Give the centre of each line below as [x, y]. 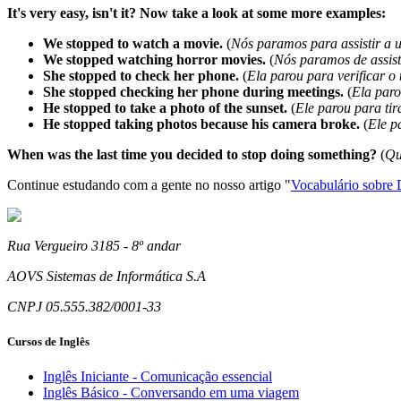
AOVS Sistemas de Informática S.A [107, 276]
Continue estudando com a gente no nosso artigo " [149, 184]
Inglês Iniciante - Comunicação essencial [158, 377]
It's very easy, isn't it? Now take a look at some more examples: [196, 13]
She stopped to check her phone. [141, 75]
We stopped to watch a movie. [133, 43]
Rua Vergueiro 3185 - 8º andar [94, 245]
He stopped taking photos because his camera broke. [201, 124]
